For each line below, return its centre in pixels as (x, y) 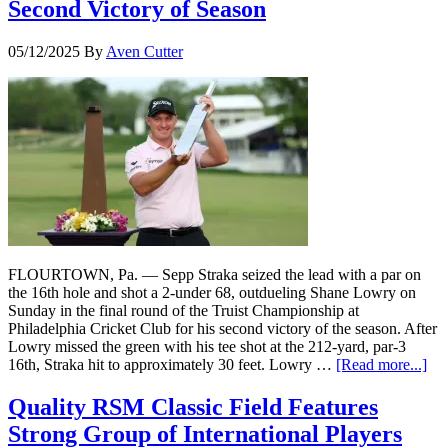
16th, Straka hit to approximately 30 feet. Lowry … (172, 365)
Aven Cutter (144, 52)
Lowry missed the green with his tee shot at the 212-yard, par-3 (207, 347)
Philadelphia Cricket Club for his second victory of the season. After (222, 329)
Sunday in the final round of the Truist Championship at (183, 311)
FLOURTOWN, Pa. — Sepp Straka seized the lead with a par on (214, 275)
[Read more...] (381, 365)
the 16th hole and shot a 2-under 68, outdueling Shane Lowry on (212, 293)
